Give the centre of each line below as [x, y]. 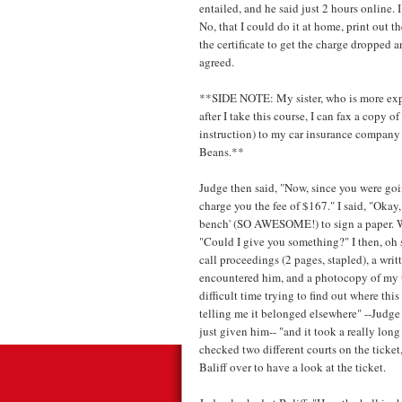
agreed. [217, 61]
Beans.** [222, 151]
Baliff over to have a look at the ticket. [293, 367]
